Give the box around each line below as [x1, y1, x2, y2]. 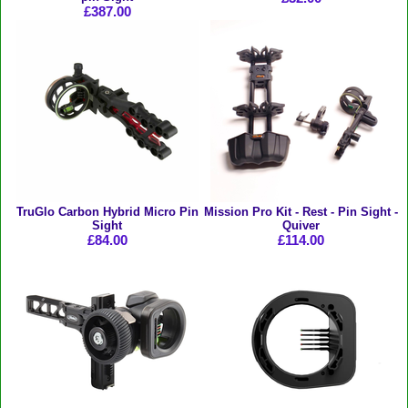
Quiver [282, 218, 320, 232]
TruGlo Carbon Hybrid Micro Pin [15, 204, 199, 219]
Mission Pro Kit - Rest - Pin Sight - [204, 204, 398, 219]
